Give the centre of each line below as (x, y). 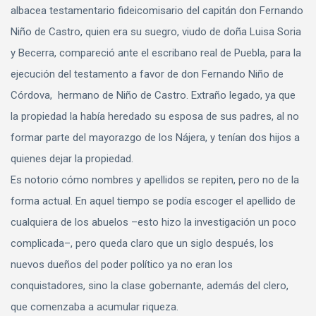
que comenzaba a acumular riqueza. (95, 307)
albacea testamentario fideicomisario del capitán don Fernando (157, 11)
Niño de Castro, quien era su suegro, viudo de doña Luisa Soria (156, 32)
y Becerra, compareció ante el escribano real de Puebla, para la (156, 53)
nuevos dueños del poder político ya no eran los (122, 265)
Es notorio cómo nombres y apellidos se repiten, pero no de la (155, 180)
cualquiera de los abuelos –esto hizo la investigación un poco (153, 223)
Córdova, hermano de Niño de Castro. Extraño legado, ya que (153, 96)
